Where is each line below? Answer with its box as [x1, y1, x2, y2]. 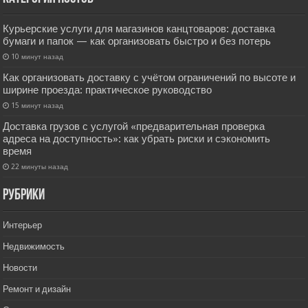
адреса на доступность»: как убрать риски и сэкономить [3, 133, 271, 146]
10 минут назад [11, 52, 64, 61]
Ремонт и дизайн [3, 284, 71, 295]
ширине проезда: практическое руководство [3, 84, 212, 97]
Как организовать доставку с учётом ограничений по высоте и [3, 71, 296, 85]
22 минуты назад [11, 162, 69, 171]
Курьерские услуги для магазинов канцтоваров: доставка [3, 23, 276, 36]
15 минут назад [11, 101, 64, 110]
